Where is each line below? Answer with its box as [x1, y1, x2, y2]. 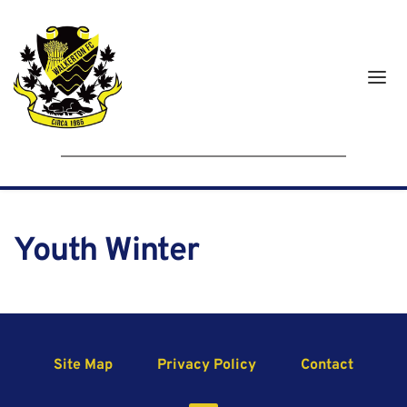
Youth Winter [14, 231, 199, 273]
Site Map [54, 356, 113, 375]
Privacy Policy [157, 356, 256, 375]
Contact [301, 356, 353, 375]
